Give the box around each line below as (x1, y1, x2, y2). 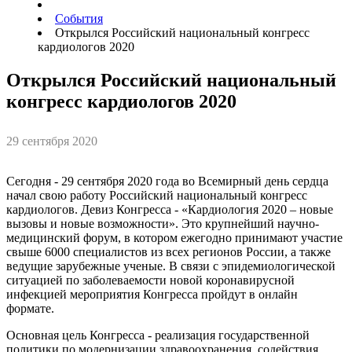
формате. (6, 301, 54, 315)
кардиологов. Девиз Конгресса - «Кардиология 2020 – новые (6, 202, 333, 216)
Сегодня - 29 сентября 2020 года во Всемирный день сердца (6, 174, 328, 188)
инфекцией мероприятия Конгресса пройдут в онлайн (6, 287, 298, 301)
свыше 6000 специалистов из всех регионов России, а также (6, 244, 331, 258)
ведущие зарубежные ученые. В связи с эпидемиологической (6, 258, 335, 273)
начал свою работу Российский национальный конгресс (6, 188, 307, 202)
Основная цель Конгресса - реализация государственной (6, 328, 310, 342)
